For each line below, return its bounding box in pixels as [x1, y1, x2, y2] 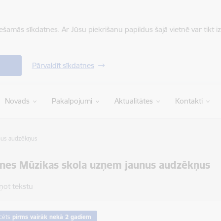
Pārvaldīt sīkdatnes [32, 61, 94, 70]
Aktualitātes [114, 96, 153, 106]
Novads [4, 96, 30, 106]
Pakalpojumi [51, 96, 92, 106]
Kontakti [175, 96, 203, 106]
